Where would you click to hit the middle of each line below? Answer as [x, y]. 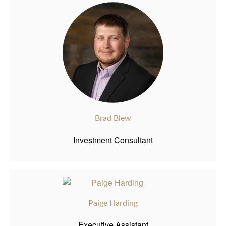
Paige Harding [113, 203]
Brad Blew [113, 118]
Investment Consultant [113, 140]
